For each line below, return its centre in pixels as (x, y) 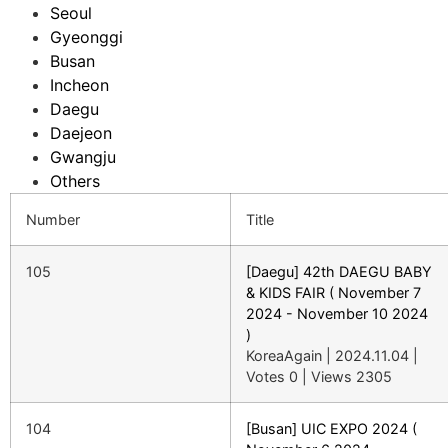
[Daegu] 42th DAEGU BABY (339, 271)
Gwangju (83, 156)
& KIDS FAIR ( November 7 (333, 292)
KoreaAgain (284, 355)
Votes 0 (272, 376)
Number (53, 219)
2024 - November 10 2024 (337, 313)
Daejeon (81, 132)
